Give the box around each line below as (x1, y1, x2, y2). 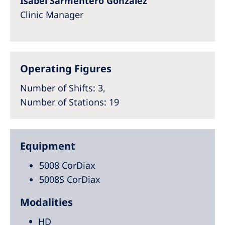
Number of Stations (20, 96, 104, 108)
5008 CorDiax (39, 159, 95, 171)
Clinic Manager (20, 9, 83, 21)
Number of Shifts (20, 82, 93, 94)
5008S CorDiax (39, 173, 100, 185)
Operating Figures (20, 62, 111, 75)
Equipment (20, 139, 75, 153)
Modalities (20, 195, 73, 209)
